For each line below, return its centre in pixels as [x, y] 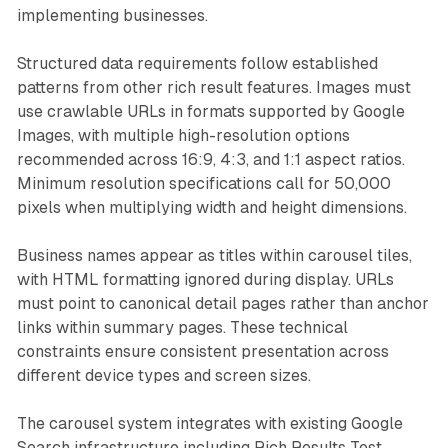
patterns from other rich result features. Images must [213, 87]
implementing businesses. [112, 15]
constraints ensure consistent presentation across [202, 351]
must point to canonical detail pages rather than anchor [222, 303]
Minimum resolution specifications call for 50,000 [203, 183]
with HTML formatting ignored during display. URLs [205, 279]
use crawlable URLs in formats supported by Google [210, 111]
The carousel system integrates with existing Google [209, 423]
